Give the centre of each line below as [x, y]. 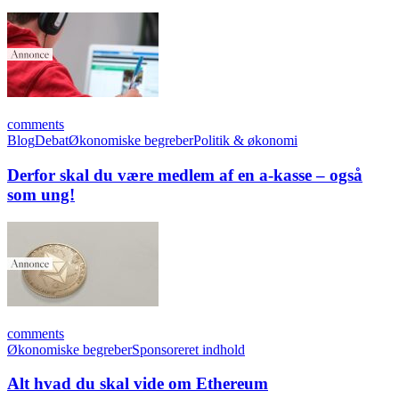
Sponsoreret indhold [188, 349]
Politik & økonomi [245, 141]
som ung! [41, 194]
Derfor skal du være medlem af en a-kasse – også [185, 175]
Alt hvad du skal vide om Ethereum [138, 384]
